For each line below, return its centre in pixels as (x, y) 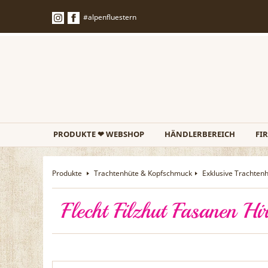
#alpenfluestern (110, 17)
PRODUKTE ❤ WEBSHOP (99, 134)
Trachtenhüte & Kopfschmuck (143, 173)
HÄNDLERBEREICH (200, 134)
